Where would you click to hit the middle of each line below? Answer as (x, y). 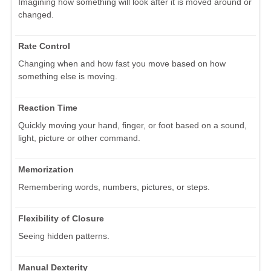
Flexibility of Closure (61, 219)
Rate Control (44, 46)
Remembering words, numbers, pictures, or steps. (114, 187)
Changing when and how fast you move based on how (122, 64)
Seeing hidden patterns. (64, 236)
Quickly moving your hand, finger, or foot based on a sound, (132, 126)
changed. (36, 15)
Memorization (46, 170)
